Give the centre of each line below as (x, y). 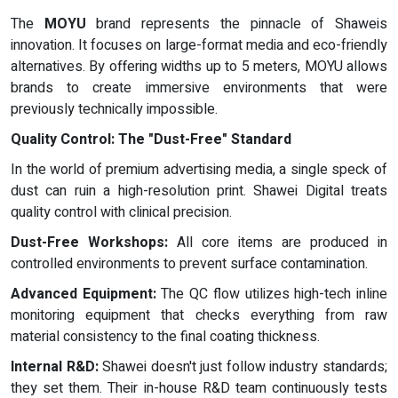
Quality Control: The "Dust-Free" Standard (151, 139)
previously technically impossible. (114, 109)
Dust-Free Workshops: (89, 242)
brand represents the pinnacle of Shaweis (237, 24)
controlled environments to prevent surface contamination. (189, 263)
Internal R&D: (55, 366)
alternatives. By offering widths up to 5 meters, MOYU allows (199, 66)
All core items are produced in (278, 242)
